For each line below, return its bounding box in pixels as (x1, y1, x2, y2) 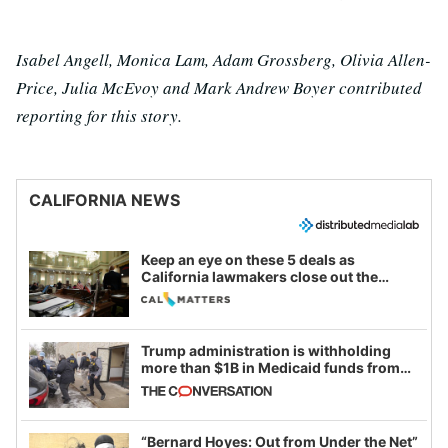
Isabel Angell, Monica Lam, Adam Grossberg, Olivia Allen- (16, 48, 431, 72)
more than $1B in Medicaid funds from (141, 358, 400, 376)
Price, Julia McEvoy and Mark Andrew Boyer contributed (16, 76, 422, 100)
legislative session (141, 284, 268, 302)
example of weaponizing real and (141, 392, 366, 410)
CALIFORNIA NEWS (29, 190, 180, 211)
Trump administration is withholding (141, 341, 391, 359)
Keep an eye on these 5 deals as (141, 250, 355, 268)
